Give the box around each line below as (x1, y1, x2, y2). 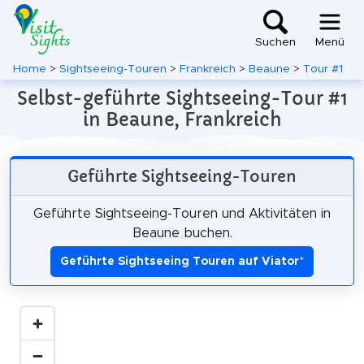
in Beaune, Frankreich (82, 108, 282, 131)
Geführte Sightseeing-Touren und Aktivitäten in (33, 206, 331, 220)
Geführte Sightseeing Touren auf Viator (60, 255, 299, 267)
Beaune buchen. (132, 226, 232, 240)
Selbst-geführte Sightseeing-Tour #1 (16, 87, 348, 110)
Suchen (255, 37, 296, 49)
